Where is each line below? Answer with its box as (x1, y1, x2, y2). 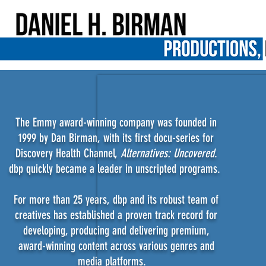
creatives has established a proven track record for (15, 208, 217, 222)
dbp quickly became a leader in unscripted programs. (6, 161, 226, 176)
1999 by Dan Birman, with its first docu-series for (18, 131, 214, 145)
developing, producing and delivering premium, (23, 223, 210, 237)
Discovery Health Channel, (15, 146, 121, 160)
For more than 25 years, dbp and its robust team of (14, 192, 218, 207)
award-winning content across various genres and (18, 239, 214, 253)
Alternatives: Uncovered (120, 146, 214, 160)
